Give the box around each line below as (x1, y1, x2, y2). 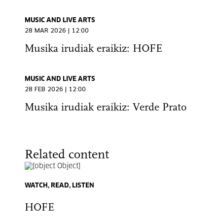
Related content (25, 148, 109, 162)
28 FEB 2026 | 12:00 (25, 87, 86, 93)
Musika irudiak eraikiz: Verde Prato (25, 102, 186, 113)
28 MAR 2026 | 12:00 (25, 28, 89, 34)
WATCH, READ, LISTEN (25, 183, 94, 189)
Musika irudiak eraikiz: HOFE (25, 43, 162, 55)
